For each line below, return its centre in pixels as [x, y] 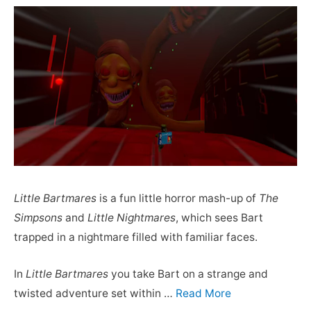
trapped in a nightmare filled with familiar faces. [136, 237]
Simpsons [38, 218]
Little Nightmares [132, 218]
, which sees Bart [219, 218]
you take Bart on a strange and [188, 274]
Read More [203, 293]
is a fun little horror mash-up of [178, 199]
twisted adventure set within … [95, 293]
